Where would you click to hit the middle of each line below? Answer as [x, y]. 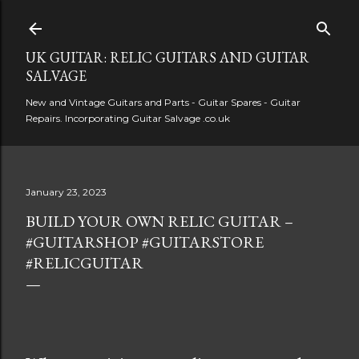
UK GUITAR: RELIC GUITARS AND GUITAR [167, 57]
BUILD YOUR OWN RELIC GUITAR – [159, 221]
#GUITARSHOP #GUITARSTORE [145, 242]
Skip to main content [183, 20]
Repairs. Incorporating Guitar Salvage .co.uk [128, 118]
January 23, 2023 [66, 192]
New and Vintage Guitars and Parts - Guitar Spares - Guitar [163, 102]
